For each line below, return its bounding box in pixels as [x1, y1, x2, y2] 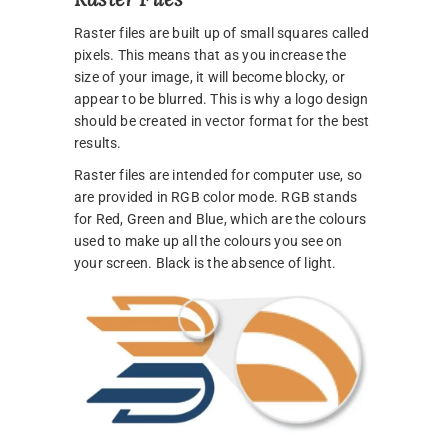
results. [74, 135, 122, 152]
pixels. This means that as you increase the [74, 47, 347, 64]
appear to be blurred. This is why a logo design [74, 91, 369, 108]
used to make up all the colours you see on [74, 233, 343, 250]
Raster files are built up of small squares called [74, 25, 369, 42]
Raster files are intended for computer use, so [74, 167, 363, 184]
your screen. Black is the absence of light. [74, 255, 337, 272]
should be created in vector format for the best [74, 113, 370, 130]
